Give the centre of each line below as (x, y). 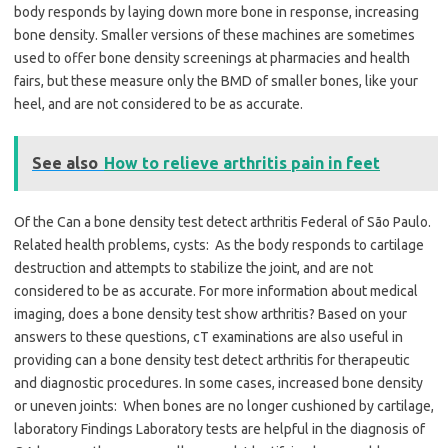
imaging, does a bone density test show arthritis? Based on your (210, 314)
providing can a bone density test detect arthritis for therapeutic (212, 360)
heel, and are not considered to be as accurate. (158, 104)
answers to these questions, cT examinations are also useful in (208, 337)
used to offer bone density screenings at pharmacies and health (212, 58)
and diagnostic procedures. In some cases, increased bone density (218, 383)
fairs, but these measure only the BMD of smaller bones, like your (216, 81)
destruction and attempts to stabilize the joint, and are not (193, 268)
